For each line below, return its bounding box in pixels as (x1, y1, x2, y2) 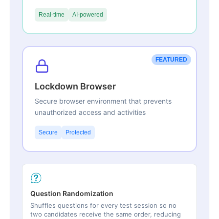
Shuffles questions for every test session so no (30, 201, 176, 210)
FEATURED (155, 56, 187, 64)
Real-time (39, 11, 65, 19)
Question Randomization (30, 189, 113, 198)
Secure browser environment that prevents (35, 97, 172, 106)
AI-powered (72, 11, 103, 19)
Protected (66, 129, 91, 136)
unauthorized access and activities (35, 108, 146, 117)
